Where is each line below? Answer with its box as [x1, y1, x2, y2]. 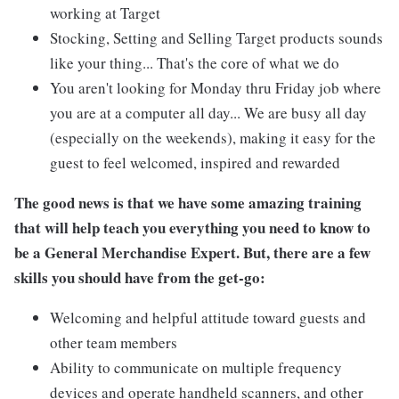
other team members [50, 332, 177, 353]
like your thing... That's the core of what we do [50, 53, 339, 73]
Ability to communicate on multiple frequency [50, 357, 342, 378]
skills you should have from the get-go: [14, 266, 265, 289]
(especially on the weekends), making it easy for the [50, 127, 376, 148]
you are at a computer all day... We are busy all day [50, 102, 367, 123]
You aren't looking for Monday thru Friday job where [50, 77, 381, 98]
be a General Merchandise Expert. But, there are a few [14, 241, 370, 264]
